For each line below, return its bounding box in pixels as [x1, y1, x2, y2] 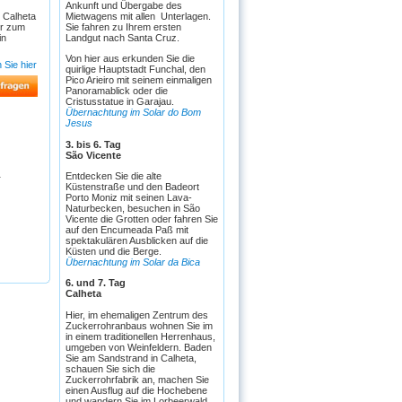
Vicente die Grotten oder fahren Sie [65, 213, 218, 224]
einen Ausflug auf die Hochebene [65, 384, 207, 396]
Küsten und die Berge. [65, 245, 162, 257]
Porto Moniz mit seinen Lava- [65, 191, 192, 203]
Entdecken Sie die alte [65, 170, 162, 181]
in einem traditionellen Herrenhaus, [65, 330, 215, 342]
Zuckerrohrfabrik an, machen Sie [65, 373, 209, 385]
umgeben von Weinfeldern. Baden [65, 341, 212, 353]
